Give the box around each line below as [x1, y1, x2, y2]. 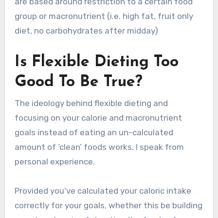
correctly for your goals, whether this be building [14, 200, 202, 210]
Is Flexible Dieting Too [14, 54, 179, 71]
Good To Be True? [14, 74, 143, 91]
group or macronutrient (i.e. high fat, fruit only [14, 11, 193, 21]
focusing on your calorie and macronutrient [14, 112, 182, 123]
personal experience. [14, 156, 95, 166]
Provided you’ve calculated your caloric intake [14, 185, 191, 196]
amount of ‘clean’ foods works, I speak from [14, 142, 184, 152]
